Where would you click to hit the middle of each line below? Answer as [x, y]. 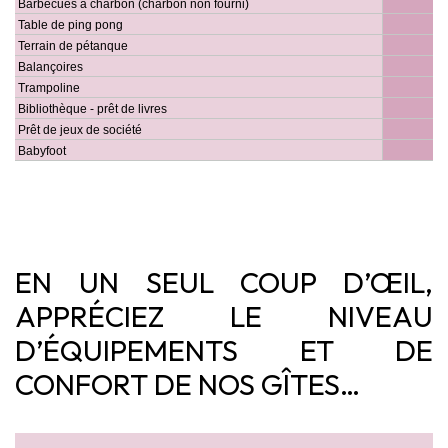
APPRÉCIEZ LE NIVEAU [224, 316]
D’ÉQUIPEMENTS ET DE [224, 350]
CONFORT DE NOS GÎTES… [187, 384]
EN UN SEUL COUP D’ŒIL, [224, 282]
